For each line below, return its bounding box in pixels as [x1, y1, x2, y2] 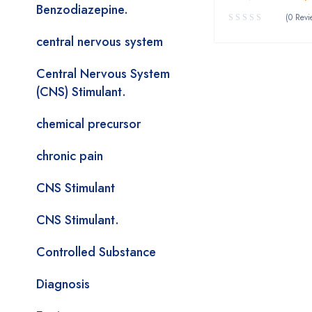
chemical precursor [36, 115, 141, 133]
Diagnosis [36, 275, 90, 293]
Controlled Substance [36, 243, 156, 261]
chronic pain [36, 147, 103, 165]
